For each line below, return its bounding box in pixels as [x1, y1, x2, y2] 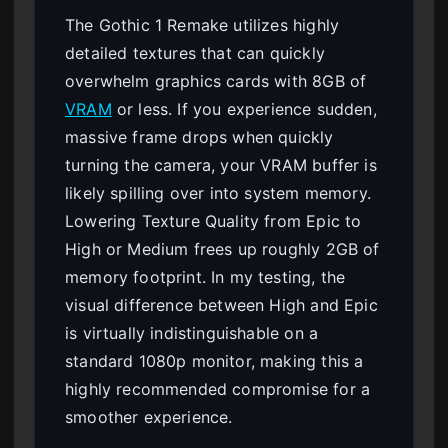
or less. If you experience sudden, [111, 99, 377, 120]
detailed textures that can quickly [65, 43, 325, 64]
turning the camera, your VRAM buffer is [65, 155, 377, 176]
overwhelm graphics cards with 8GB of [65, 71, 367, 92]
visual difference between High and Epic [65, 295, 378, 316]
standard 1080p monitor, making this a [65, 351, 364, 372]
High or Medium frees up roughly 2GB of [65, 239, 380, 260]
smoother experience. [65, 407, 233, 428]
